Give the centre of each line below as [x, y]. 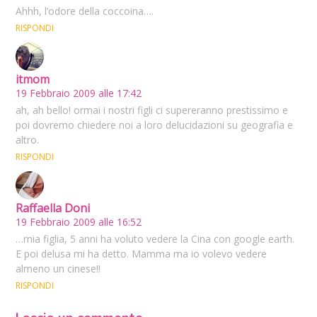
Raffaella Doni [53, 208]
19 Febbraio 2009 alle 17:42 [79, 93]
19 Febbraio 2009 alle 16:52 [79, 222]
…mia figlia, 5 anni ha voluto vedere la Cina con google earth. [155, 239]
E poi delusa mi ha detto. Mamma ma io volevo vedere [142, 254]
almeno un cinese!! [58, 269]
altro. [28, 140]
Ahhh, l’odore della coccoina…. [85, 11]
